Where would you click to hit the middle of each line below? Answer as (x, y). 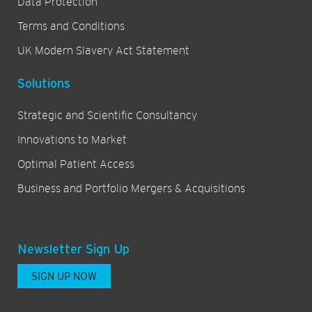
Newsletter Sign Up (73, 249)
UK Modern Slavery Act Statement (103, 51)
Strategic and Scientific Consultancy (107, 116)
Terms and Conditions (71, 27)
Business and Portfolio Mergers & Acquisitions (131, 189)
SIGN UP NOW (64, 276)
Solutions (44, 84)
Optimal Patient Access (76, 165)
